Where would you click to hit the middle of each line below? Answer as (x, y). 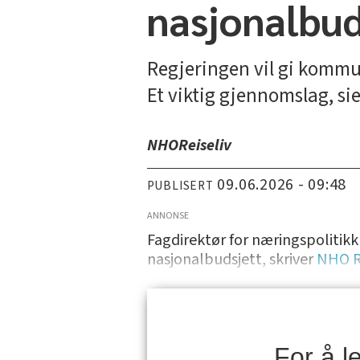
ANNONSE (168, 216)
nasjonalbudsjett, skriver (231, 260)
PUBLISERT (180, 186)
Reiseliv (205, 145)
